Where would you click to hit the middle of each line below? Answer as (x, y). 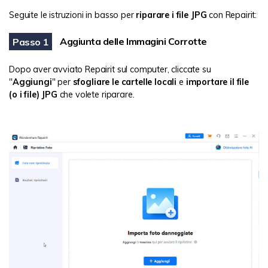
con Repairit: (232, 15)
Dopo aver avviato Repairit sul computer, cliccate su (110, 70)
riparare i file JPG (171, 15)
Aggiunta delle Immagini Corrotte (133, 42)
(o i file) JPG (33, 95)
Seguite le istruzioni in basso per (73, 15)
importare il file (217, 82)
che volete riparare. (96, 95)
